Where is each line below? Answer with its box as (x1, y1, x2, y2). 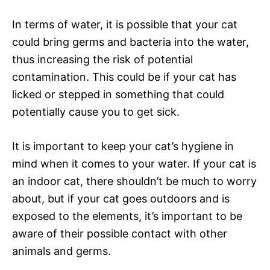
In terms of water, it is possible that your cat (12, 17, 237, 31)
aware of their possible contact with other (12, 227, 227, 240)
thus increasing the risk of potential (12, 52, 193, 66)
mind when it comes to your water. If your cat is (12, 157, 256, 170)
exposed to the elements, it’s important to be (12, 209, 242, 222)
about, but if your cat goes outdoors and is (12, 192, 230, 205)
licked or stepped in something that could (12, 87, 224, 101)
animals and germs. (12, 244, 111, 257)
